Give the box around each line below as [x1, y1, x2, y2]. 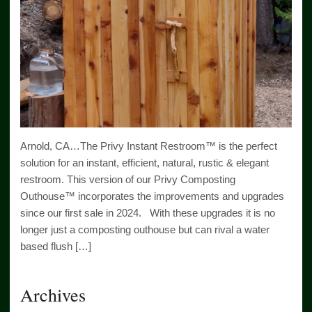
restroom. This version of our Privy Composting [20, 173, 235, 186]
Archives [20, 283, 86, 307]
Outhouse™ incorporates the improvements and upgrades [20, 190, 284, 203]
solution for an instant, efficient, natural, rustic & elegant [20, 157, 269, 169]
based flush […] [20, 240, 91, 253]
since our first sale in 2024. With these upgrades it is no [20, 207, 275, 219]
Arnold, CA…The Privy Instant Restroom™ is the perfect [20, 140, 277, 153]
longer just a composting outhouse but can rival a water [20, 224, 270, 236]
